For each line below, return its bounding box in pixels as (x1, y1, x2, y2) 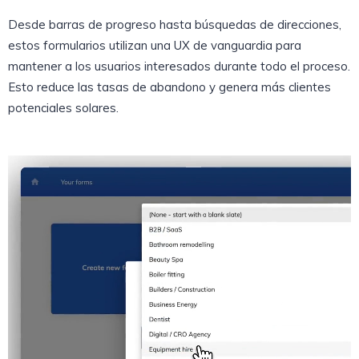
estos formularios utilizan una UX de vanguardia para (8, 37, 301, 53)
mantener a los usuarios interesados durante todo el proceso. (8, 58, 350, 74)
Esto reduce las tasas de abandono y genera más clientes (8, 79, 331, 95)
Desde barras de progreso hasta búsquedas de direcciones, (8, 16, 341, 32)
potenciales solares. (8, 99, 119, 115)
